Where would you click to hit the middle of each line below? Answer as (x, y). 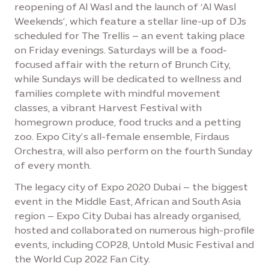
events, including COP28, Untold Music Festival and (134, 245)
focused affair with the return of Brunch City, (122, 65)
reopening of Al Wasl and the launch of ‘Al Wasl (125, 7)
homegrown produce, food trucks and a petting (128, 122)
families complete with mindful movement (117, 93)
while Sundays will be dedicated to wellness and (128, 79)
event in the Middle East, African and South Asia (128, 201)
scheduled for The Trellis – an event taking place (130, 36)
